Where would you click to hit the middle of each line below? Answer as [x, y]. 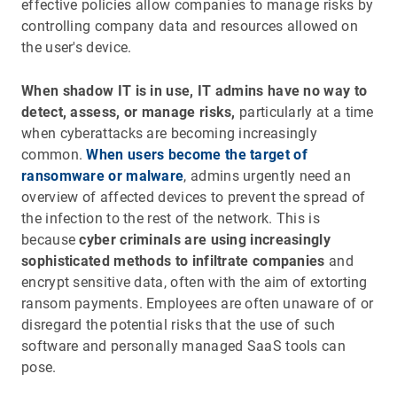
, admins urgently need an [267, 175]
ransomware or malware [103, 175]
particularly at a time [304, 112]
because [51, 239]
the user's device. [77, 47]
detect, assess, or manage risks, [128, 112]
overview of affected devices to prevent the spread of [194, 197]
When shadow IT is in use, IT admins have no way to [195, 90]
